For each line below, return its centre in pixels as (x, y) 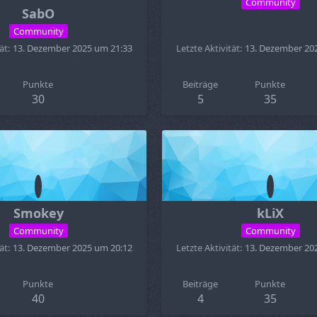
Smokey (38, 213)
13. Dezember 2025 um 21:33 (73, 48)
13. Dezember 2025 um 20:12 (73, 248)
